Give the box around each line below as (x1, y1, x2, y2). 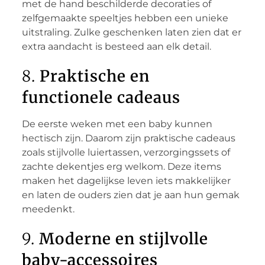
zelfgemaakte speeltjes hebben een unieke (21, 12, 228, 24)
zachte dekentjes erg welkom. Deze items (21, 160, 221, 172)
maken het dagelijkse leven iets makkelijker (21, 174, 231, 186)
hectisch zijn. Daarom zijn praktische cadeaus (21, 132, 235, 144)
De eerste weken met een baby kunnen (21, 118, 212, 130)
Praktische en (39, 66, 150, 86)
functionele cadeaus (21, 87, 180, 107)
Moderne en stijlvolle (38, 228, 208, 248)
